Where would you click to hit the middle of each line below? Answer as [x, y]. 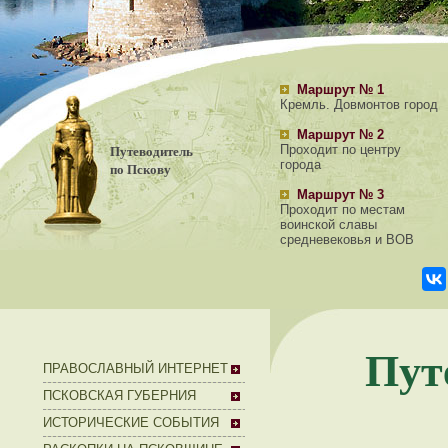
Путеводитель [151, 151]
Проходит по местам [342, 209]
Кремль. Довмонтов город [359, 104]
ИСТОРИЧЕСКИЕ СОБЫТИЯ [131, 422]
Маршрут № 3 [340, 194]
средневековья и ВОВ [347, 239]
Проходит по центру [340, 149]
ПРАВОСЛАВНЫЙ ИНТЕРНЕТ [135, 368]
